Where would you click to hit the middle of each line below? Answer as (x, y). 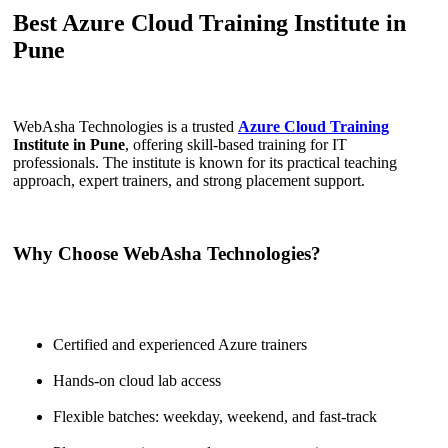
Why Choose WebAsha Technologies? (167, 253)
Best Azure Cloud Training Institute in (209, 23)
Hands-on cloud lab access (137, 380)
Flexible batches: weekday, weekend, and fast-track (215, 416)
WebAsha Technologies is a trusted (125, 127)
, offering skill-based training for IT (236, 145)
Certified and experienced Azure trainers (180, 344)
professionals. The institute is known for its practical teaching (205, 163)
